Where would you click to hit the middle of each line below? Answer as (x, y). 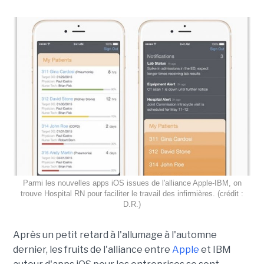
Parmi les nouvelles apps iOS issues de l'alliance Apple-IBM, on (132, 183)
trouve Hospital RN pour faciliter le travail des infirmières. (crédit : (132, 194)
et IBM (215, 250)
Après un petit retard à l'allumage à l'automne (115, 235)
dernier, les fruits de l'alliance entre (92, 250)
